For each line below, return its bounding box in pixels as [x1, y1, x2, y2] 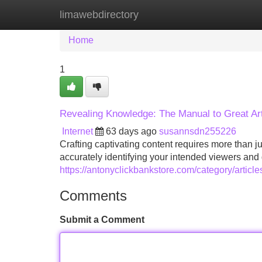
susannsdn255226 [159, 126, 236, 136]
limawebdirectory [60, 9, 139, 20]
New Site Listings [120, 9, 192, 19]
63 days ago [106, 126, 157, 136]
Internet [62, 126, 93, 136]
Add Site [210, 9, 246, 19]
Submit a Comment [60, 215, 144, 225]
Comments [60, 188, 127, 204]
